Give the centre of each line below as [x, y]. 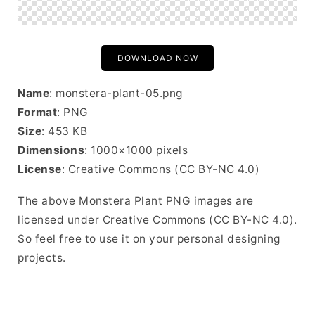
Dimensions [51, 150]
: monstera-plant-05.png [116, 93]
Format [37, 112]
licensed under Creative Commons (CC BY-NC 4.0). [157, 220]
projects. [42, 258]
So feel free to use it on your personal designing [149, 239]
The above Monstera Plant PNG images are [136, 201]
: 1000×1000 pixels [136, 150]
